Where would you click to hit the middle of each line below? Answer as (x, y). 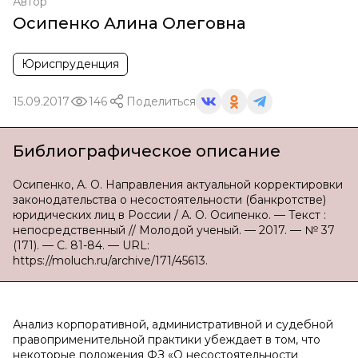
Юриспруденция (70, 64)
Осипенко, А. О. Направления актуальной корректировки (178, 185)
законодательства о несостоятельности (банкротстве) (169, 200)
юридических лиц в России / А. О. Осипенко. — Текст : (169, 215)
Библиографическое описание (147, 151)
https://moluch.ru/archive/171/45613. (110, 261)
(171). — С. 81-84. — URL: (81, 245)
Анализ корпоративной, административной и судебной (173, 324)
